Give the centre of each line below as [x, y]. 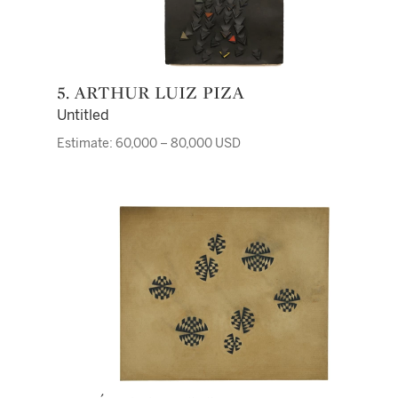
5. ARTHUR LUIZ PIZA [157, 92]
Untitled [83, 115]
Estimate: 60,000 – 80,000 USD [149, 143]
